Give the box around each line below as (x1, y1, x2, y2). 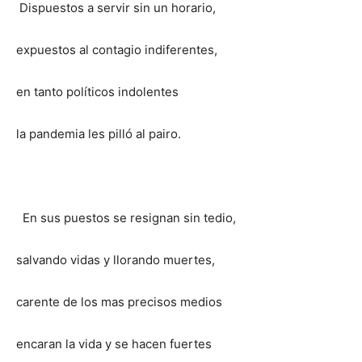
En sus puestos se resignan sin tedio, (16, 209, 236, 225)
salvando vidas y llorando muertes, (16, 251, 215, 267)
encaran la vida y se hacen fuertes (16, 335, 212, 351)
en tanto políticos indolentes (16, 83, 179, 99)
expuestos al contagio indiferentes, (16, 41, 217, 57)
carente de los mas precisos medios (16, 293, 222, 309)
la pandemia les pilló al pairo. (16, 125, 181, 141)
